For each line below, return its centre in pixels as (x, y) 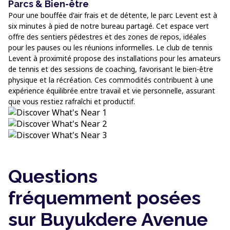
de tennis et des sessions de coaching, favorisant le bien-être (111, 69)
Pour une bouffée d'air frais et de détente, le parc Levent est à (113, 15)
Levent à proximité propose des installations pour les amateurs (114, 58)
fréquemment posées (104, 198)
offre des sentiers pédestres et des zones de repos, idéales (107, 37)
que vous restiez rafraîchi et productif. (72, 101)
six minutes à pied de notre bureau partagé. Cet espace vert (109, 26)
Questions (53, 176)
